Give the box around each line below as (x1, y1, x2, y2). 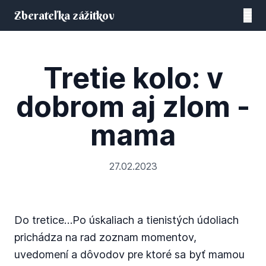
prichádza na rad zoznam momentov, (14, 231, 197, 243)
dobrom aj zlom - (16, 89, 250, 124)
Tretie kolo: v (43, 61, 223, 96)
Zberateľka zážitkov (14, 8, 115, 23)
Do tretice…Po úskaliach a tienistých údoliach (14, 214, 239, 226)
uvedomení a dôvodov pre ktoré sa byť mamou (14, 248, 245, 261)
